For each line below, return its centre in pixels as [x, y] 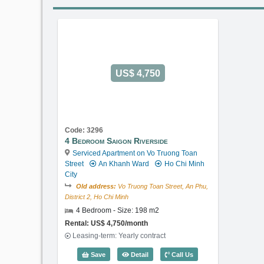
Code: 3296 [84, 130]
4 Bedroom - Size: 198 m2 [118, 210]
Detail [139, 254]
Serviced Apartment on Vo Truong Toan [135, 153]
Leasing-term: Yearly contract [119, 236]
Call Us [182, 254]
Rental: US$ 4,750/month [106, 223]
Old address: [96, 186]
